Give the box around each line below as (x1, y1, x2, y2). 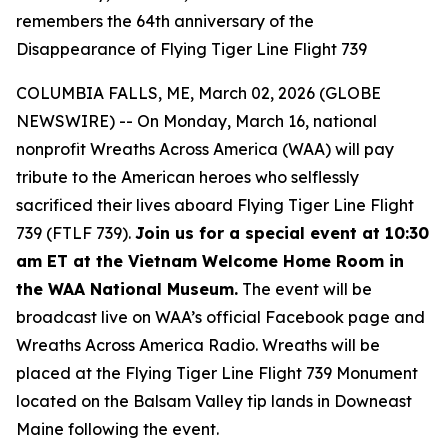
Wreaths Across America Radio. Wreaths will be (16, 335, 380, 355)
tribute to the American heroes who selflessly (16, 167, 359, 187)
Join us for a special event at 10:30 (135, 223, 429, 243)
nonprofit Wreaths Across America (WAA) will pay (16, 139, 394, 159)
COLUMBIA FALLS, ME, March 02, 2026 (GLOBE (16, 83, 381, 103)
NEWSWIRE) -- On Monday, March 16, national (16, 111, 377, 131)
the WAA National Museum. (16, 279, 238, 299)
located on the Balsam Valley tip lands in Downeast (16, 391, 412, 411)
